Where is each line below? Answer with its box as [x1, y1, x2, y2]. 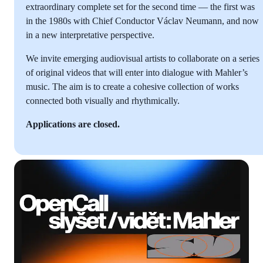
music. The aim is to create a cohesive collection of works [26, 81, 239, 92]
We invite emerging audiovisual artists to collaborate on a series [26, 53, 259, 63]
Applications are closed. [26, 119, 120, 129]
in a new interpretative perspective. [26, 29, 154, 40]
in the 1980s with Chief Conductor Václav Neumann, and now [26, 15, 259, 26]
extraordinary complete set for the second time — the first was [26, 1, 255, 12]
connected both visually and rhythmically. [26, 95, 180, 106]
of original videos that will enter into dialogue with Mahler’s [26, 67, 248, 77]
